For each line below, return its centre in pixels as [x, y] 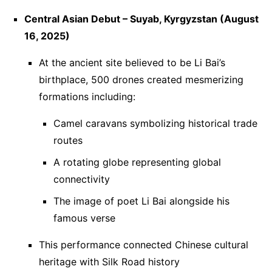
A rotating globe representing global [137, 162]
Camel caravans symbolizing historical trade [155, 123]
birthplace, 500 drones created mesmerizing [141, 79]
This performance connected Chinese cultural [144, 244]
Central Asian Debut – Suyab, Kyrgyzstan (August [141, 19]
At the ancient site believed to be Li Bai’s [132, 62]
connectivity [82, 179]
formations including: [87, 96]
